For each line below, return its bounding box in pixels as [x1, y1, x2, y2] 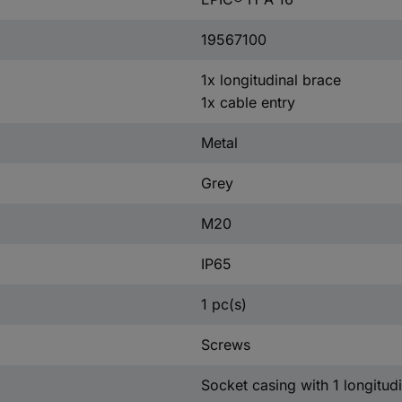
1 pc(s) [200, 295, 247, 313]
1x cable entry [200, 93, 295, 111]
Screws [200, 336, 250, 354]
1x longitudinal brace [200, 71, 341, 89]
